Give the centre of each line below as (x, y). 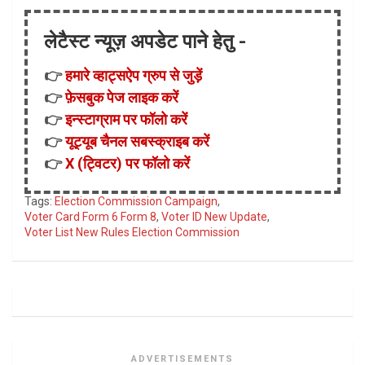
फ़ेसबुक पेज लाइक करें (122, 98)
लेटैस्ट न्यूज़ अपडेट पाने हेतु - (145, 42)
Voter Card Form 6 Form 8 (90, 217)
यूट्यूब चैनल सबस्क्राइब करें (137, 142)
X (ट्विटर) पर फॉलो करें (128, 164)
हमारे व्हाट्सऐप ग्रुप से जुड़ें (134, 76)
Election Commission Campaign (136, 202)
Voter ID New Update (214, 217)
